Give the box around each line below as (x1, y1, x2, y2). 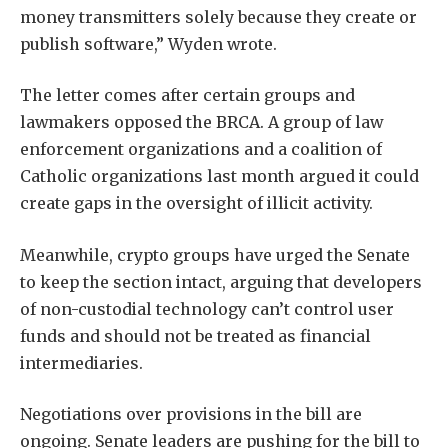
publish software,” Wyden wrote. (20, 33, 277, 54)
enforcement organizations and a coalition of (20, 139, 382, 160)
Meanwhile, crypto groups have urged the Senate (20, 244, 410, 265)
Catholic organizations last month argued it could (20, 166, 419, 187)
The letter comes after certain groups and (20, 85, 355, 106)
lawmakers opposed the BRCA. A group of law (20, 112, 383, 133)
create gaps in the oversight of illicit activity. (20, 193, 373, 214)
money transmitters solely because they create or (20, 6, 417, 27)
